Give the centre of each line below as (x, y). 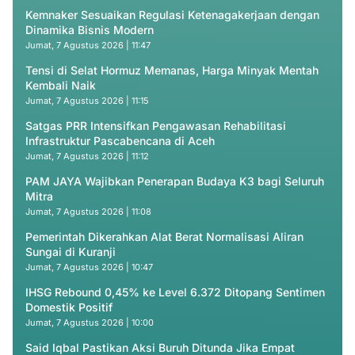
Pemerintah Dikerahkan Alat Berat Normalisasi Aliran (164, 237)
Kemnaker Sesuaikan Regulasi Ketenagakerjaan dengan (172, 15)
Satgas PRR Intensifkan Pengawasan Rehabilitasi (156, 126)
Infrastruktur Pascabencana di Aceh (120, 141)
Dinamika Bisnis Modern (90, 30)
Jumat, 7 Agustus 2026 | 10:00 (90, 323)
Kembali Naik (61, 85)
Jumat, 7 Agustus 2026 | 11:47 (88, 45)
